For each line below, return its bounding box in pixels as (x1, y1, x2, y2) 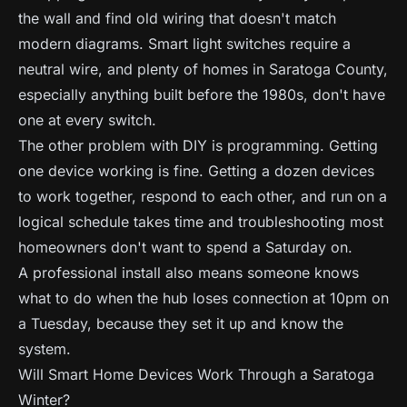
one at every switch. (18, 111, 156, 129)
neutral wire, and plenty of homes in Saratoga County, (18, 60, 388, 78)
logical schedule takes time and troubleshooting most (18, 213, 383, 231)
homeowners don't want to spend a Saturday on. (18, 238, 352, 256)
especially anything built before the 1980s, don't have (18, 85, 385, 104)
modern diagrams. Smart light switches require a (18, 35, 351, 53)
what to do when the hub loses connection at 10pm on (18, 289, 389, 307)
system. (18, 340, 71, 358)
